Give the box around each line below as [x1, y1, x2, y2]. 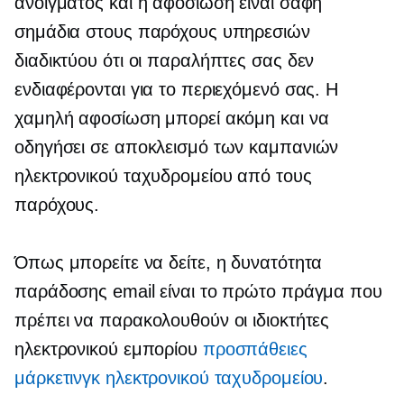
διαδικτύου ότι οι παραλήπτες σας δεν [14, 50, 315, 70]
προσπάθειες [202, 339, 308, 359]
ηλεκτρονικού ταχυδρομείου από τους [14, 166, 312, 186]
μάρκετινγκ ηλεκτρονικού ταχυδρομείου [14, 368, 324, 388]
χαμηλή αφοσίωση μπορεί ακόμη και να [14, 108, 329, 128]
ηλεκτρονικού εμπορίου [14, 339, 203, 359]
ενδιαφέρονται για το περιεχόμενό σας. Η [14, 79, 339, 99]
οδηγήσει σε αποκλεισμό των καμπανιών [14, 137, 339, 157]
